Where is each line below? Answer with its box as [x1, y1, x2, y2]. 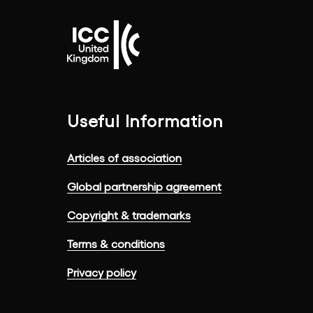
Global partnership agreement [67, 180, 221, 194]
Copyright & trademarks [67, 208, 191, 222]
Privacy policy [67, 265, 136, 279]
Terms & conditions [67, 237, 165, 251]
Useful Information [67, 110, 224, 131]
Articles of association [67, 151, 182, 165]
